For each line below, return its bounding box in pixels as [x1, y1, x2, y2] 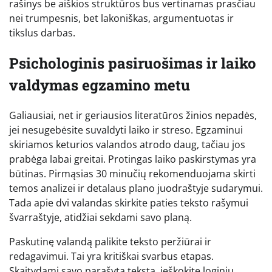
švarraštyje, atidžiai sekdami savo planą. [9, 211, 192, 225]
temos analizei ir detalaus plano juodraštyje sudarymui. [9, 182, 263, 195]
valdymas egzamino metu [9, 75, 190, 95]
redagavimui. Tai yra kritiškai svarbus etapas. [9, 250, 214, 263]
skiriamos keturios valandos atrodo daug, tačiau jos [9, 138, 245, 152]
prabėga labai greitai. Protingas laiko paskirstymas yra [9, 152, 256, 166]
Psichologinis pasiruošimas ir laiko [9, 53, 256, 73]
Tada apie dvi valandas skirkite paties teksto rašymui [9, 196, 248, 210]
